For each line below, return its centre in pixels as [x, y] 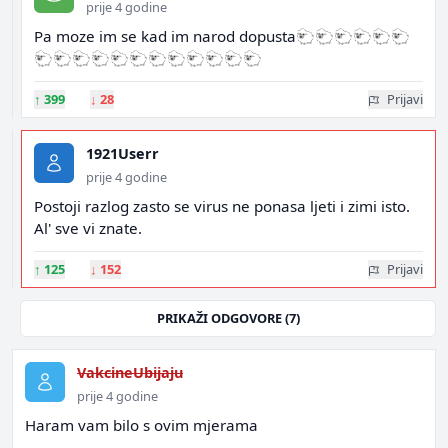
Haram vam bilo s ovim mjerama [141, 425]
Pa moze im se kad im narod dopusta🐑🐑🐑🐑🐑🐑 [222, 36]
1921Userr [122, 153]
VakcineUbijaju [130, 372]
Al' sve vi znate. [88, 228]
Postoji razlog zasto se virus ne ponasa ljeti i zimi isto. [222, 206]
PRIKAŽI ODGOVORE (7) [228, 318]
